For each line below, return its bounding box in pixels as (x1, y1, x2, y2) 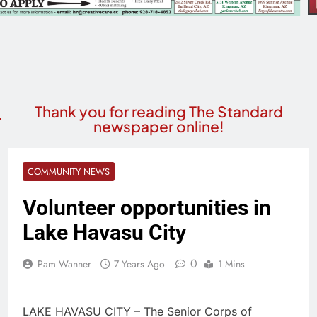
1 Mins (218, 257, 245, 272)
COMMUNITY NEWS (28, 165, 110, 179)
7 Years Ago (114, 257, 165, 272)
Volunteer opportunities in (23, 195, 271, 221)
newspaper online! (93, 117, 224, 137)
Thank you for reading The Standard (34, 102, 283, 122)
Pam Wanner (38, 257, 91, 272)
